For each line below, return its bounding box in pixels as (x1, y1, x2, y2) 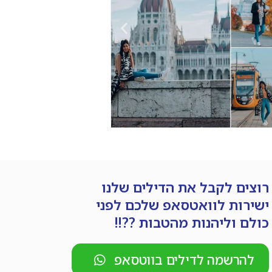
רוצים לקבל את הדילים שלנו (101, 178, 270, 197)
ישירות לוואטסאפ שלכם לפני (96, 195, 270, 215)
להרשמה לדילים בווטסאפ (114, 251, 255, 269)
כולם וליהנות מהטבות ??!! (115, 213, 270, 233)
